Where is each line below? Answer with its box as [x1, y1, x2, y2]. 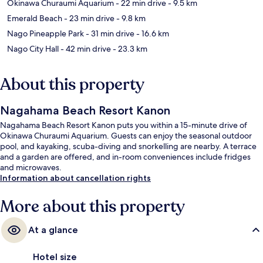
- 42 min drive [59, 43, 111, 55]
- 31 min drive [84, 28, 134, 39]
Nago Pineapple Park [7, 28, 84, 39]
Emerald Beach [7, 13, 62, 24]
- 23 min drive [62, 13, 114, 24]
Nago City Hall [7, 43, 59, 55]
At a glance [28, 224, 78, 236]
